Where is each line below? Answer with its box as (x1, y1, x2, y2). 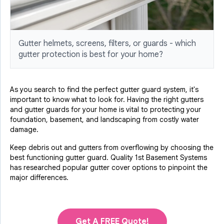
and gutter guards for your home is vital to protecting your (10, 105, 201, 114)
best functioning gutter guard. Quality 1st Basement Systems (10, 153, 207, 162)
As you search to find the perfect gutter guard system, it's (10, 85, 198, 94)
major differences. (10, 173, 68, 182)
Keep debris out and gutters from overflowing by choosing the (10, 143, 213, 152)
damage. (10, 125, 38, 134)
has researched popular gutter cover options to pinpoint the (10, 163, 207, 172)
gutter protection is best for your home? (18, 49, 163, 60)
